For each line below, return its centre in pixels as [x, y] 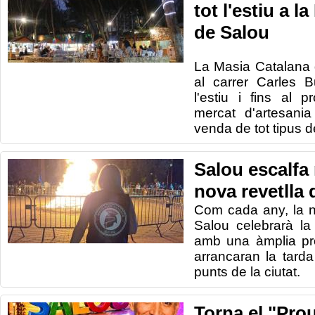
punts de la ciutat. [247, 272]
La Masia [223, 66]
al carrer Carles [245, 82]
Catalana [282, 66]
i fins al [265, 97]
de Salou [232, 32]
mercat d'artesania [253, 113]
